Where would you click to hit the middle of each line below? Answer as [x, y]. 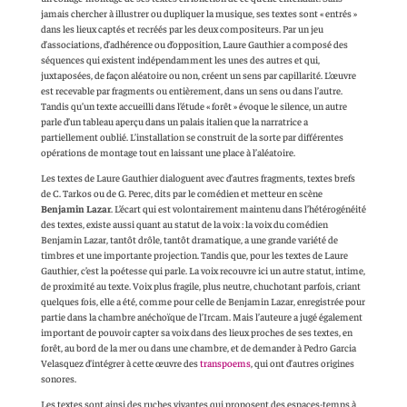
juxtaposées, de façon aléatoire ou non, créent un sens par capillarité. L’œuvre [198, 75]
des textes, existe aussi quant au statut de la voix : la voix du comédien [184, 224]
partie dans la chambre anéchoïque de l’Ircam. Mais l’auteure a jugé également [201, 317]
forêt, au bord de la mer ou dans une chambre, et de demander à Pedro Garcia [198, 348]
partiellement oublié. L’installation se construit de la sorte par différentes [192, 137]
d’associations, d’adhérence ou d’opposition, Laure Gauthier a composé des [194, 45]
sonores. [58, 379]
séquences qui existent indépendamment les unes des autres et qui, [180, 60]
